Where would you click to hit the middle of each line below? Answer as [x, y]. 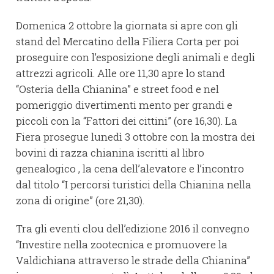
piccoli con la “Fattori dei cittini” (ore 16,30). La [127, 121]
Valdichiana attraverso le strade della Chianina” [133, 261]
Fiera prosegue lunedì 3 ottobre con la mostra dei [135, 137]
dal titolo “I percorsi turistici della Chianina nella [134, 185]
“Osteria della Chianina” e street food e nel [117, 89]
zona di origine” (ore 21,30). [80, 201]
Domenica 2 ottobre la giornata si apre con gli [127, 26]
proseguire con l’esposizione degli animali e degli [135, 57]
